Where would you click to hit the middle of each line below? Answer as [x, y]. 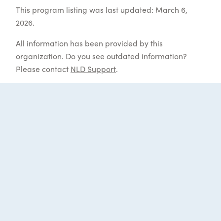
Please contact [43, 68]
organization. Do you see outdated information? [101, 55]
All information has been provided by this [89, 43]
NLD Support [93, 68]
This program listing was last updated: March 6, [102, 9]
